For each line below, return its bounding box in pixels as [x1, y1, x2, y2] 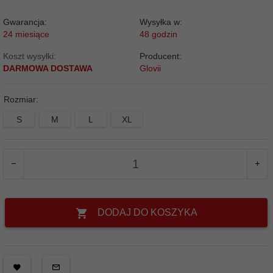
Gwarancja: [3, 17, 47, 27]
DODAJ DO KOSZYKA [97, 207, 197, 218]
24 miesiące [3, 29, 49, 39]
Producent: [139, 51, 182, 61]
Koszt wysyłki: [3, 51, 56, 61]
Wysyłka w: [139, 17, 182, 27]
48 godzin [139, 29, 177, 39]
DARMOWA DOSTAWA [3, 63, 93, 73]
